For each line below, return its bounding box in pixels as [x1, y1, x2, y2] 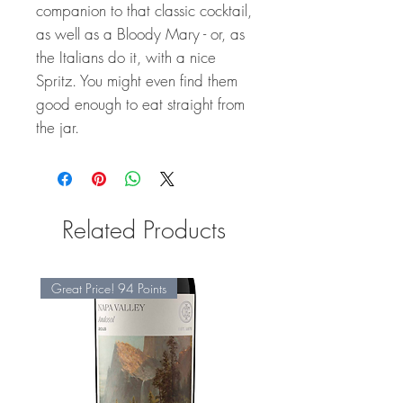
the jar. [36, 117, 79, 138]
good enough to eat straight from [36, 94, 245, 114]
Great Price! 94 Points [51, 280, 166, 297]
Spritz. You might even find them [36, 70, 237, 91]
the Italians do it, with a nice [36, 47, 216, 67]
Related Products [62, 214, 226, 246]
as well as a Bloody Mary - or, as [36, 23, 245, 44]
